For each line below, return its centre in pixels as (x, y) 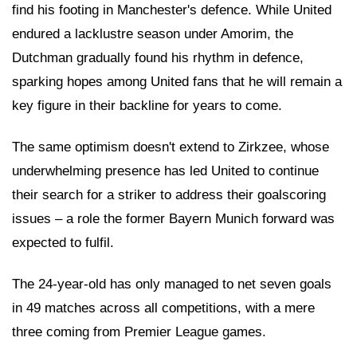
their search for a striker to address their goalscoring (169, 194)
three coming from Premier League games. (139, 331)
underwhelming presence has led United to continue (165, 171)
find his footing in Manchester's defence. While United (172, 10)
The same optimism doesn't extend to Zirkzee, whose (171, 147)
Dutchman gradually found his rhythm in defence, (158, 57)
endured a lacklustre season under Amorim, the (153, 33)
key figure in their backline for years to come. (147, 105)
